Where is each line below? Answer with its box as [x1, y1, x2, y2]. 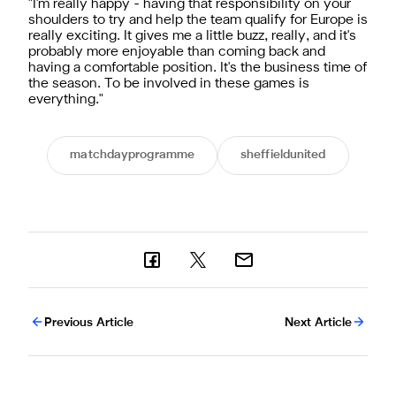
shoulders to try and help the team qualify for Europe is [28, 13, 368, 27]
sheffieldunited [240, 148, 326, 161]
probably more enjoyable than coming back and [28, 45, 325, 58]
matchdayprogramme [70, 148, 195, 161]
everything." [28, 93, 103, 106]
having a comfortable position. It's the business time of [28, 61, 367, 74]
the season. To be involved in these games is [28, 77, 309, 90]
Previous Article [44, 316, 133, 329]
